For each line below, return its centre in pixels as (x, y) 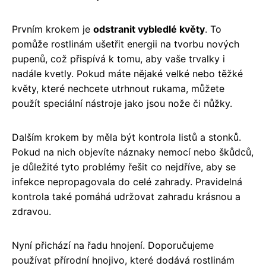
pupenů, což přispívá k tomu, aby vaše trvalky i (118, 58)
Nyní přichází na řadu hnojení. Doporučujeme (113, 245)
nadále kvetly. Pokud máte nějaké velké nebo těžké (127, 73)
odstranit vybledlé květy (149, 29)
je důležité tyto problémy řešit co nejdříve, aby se (124, 167)
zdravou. (31, 211)
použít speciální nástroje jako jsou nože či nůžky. (122, 103)
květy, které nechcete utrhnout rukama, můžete (118, 88)
